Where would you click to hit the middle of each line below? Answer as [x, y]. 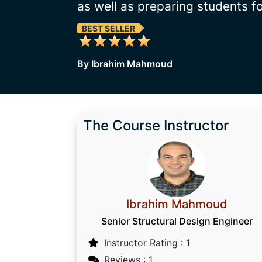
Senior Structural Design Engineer [177, 221]
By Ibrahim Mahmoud [125, 64]
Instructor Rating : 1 [147, 243]
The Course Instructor [156, 125]
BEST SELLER [108, 28]
